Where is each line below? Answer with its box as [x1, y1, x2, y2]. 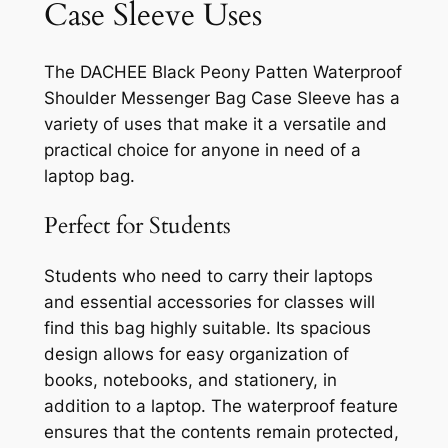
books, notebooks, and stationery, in [43, 369, 337, 390]
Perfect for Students [43, 210, 231, 242]
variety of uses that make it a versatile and [43, 114, 387, 135]
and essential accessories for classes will [43, 291, 375, 312]
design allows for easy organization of [43, 343, 349, 364]
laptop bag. [43, 166, 135, 187]
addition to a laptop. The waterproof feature [43, 395, 398, 416]
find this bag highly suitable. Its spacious [43, 317, 371, 338]
